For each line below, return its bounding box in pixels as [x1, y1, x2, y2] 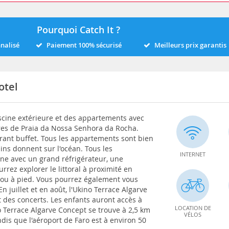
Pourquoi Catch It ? [37, 24, 121, 36]
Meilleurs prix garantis [154, 40, 226, 50]
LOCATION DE [174, 204, 211, 212]
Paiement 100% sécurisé [46, 40, 122, 50]
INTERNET [180, 150, 206, 158]
